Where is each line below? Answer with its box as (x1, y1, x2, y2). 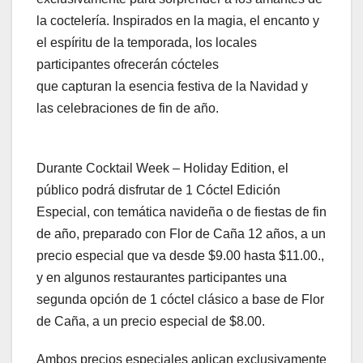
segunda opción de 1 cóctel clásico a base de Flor (36, 293, 324, 307)
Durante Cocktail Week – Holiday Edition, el (36, 161, 288, 176)
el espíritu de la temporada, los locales (36, 36, 257, 50)
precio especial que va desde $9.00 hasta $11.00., (36, 249, 324, 263)
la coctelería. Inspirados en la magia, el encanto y (36, 14, 319, 28)
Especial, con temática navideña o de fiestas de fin (36, 205, 327, 220)
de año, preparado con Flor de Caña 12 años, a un (36, 227, 326, 241)
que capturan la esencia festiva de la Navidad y (36, 79, 308, 94)
